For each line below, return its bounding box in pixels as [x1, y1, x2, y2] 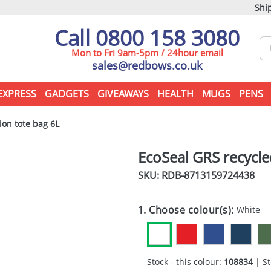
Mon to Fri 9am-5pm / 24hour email [71, 47, 223, 59]
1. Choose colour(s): [137, 203, 237, 217]
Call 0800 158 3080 [54, 24, 240, 52]
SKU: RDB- [137, 169, 184, 182]
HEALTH [157, 87, 194, 100]
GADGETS [44, 87, 89, 100]
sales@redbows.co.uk [92, 58, 202, 73]
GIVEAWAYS [97, 87, 149, 100]
